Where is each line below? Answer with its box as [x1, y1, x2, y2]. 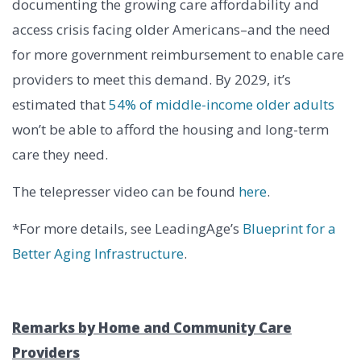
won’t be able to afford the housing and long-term [12, 120, 329, 139]
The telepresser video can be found [12, 182, 239, 201]
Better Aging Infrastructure [12, 244, 184, 263]
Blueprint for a [243, 219, 336, 239]
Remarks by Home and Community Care [12, 318, 292, 338]
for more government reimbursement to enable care [12, 45, 344, 64]
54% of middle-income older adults [109, 95, 334, 114]
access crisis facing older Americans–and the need [12, 20, 330, 39]
